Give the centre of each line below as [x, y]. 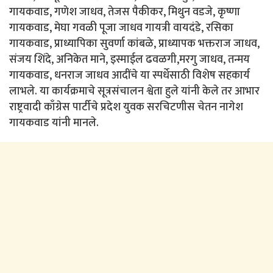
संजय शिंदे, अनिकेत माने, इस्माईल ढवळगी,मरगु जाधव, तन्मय [129, 59]
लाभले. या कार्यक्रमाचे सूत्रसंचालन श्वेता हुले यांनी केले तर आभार [134, 91]
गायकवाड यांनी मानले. [54, 123]
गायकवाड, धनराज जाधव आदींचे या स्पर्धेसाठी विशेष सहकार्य [129, 75]
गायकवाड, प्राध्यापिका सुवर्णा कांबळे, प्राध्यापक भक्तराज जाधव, [134, 44]
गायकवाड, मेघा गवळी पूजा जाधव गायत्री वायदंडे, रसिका [121, 28]
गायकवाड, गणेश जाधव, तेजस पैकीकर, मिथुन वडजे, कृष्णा [125, 12]
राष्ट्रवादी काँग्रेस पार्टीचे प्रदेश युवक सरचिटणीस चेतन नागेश [126, 107]
